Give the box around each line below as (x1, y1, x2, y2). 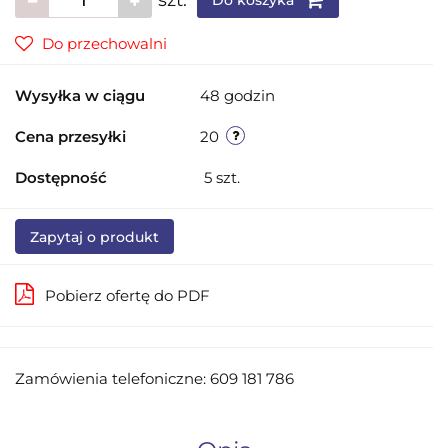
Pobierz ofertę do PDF (45, 285, 210, 305)
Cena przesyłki (15, 126, 126, 146)
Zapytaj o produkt (30, 227, 159, 246)
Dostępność (15, 167, 107, 187)
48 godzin (200, 85, 275, 105)
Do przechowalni (42, 33, 167, 53)
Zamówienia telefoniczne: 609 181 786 (15, 368, 294, 388)
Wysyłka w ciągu (15, 85, 145, 105)
